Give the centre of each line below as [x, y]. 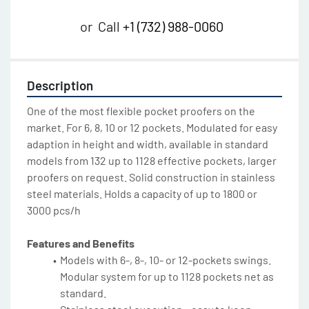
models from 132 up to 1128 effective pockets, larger [152, 161]
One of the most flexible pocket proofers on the [141, 111]
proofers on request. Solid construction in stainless [151, 177]
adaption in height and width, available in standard [148, 144]
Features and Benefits [81, 243]
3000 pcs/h [54, 210]
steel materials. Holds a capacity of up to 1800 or [142, 194]
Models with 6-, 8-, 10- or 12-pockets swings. [165, 260]
